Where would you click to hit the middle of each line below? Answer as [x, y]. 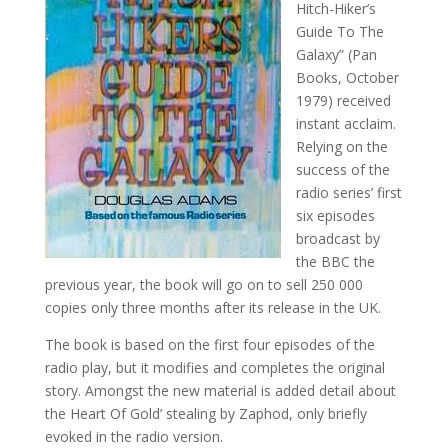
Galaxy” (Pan [336, 54]
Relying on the [341, 146]
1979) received [343, 100]
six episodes [335, 215]
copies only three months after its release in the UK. [212, 307]
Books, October [347, 77]
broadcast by [337, 238]
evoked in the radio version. [133, 436]
